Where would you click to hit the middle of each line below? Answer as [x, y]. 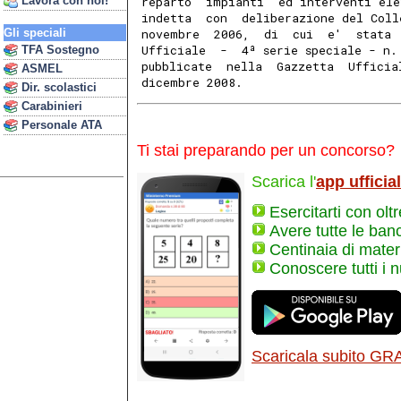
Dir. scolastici [57, 87]
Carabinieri [50, 106]
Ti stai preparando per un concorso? [266, 151]
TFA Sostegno [59, 50]
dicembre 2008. [192, 83]
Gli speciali [35, 33]
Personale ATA [60, 125]
